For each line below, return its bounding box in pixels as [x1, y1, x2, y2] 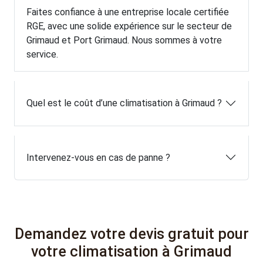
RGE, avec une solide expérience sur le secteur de [26, 21, 232, 32]
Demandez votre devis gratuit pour [14, 225, 249, 242]
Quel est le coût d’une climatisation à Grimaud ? [26, 97, 222, 109]
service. [26, 49, 58, 60]
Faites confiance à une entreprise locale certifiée [26, 6, 229, 18]
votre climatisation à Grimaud [31, 242, 232, 260]
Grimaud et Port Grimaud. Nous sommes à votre [26, 35, 222, 46]
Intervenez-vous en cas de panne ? [26, 151, 170, 163]
